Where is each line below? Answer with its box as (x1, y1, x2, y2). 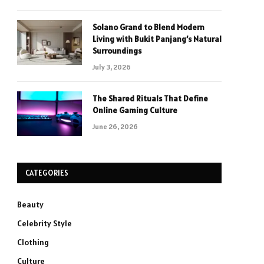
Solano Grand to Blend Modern (93, 22, 204, 32)
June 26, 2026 (93, 122, 138, 131)
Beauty (17, 199, 44, 210)
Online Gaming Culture (93, 105, 177, 115)
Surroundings (93, 45, 141, 56)
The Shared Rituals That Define (93, 93, 208, 104)
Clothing (17, 237, 49, 247)
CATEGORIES (25, 168, 69, 178)
